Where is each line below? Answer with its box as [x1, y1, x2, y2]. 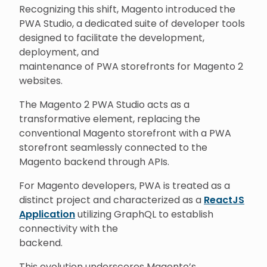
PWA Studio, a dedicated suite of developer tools [19, 17, 245, 30]
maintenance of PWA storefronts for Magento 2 [19, 60, 243, 73]
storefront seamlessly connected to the [19, 141, 207, 154]
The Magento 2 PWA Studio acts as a [19, 98, 190, 111]
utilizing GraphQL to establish [75, 207, 213, 221]
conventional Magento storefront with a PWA [19, 126, 231, 140]
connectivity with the [19, 222, 118, 235]
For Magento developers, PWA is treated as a [19, 179, 230, 193]
